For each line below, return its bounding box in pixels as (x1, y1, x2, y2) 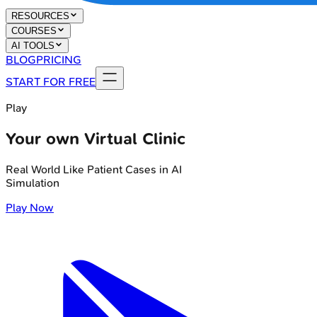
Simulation (6, 175, 59, 190)
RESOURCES (11, 11, 69, 21)
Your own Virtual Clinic (6, 128, 185, 149)
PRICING (36, 53, 81, 67)
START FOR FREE (6, 75, 96, 88)
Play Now (6, 200, 54, 214)
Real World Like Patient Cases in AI (6, 162, 182, 176)
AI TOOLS (11, 40, 54, 51)
